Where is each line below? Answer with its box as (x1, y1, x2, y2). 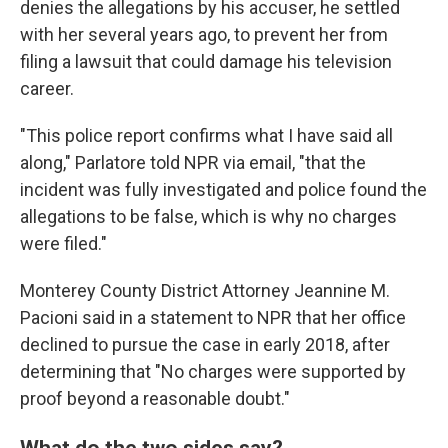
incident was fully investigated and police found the (20, 179, 427, 200)
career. (20, 78, 78, 99)
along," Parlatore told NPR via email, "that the (20, 152, 366, 173)
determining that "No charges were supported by (20, 361, 406, 382)
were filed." (20, 233, 107, 254)
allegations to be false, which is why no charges (20, 206, 397, 227)
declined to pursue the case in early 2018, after (20, 334, 390, 355)
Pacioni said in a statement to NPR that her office (20, 307, 406, 328)
